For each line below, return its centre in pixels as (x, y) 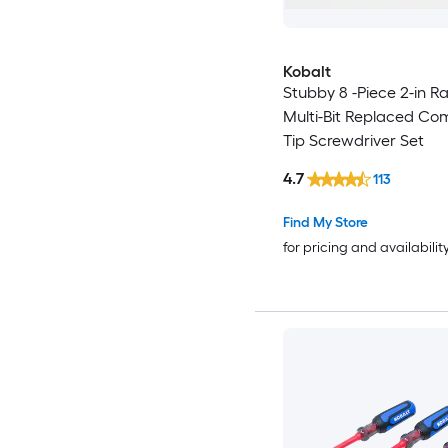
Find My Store (325, 223)
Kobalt (306, 72)
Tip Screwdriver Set (353, 141)
